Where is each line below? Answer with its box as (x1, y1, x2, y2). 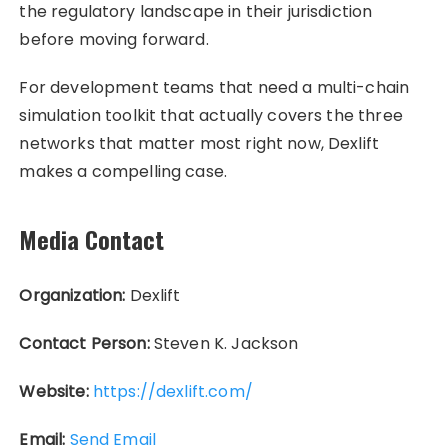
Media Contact (19, 220, 165, 257)
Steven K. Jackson (149, 331, 299, 355)
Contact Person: (19, 331, 150, 355)
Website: (19, 379, 89, 403)
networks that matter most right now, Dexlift (19, 131, 380, 155)
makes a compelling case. (19, 159, 228, 183)
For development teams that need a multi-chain (19, 75, 410, 99)
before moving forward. (19, 27, 209, 51)
